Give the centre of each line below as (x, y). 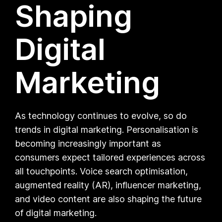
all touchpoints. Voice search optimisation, (102, 171)
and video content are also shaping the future (109, 199)
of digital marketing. (56, 213)
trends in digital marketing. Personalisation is (107, 129)
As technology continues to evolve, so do (101, 115)
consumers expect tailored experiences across (110, 157)
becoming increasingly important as (88, 143)
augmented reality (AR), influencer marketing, (108, 185)
